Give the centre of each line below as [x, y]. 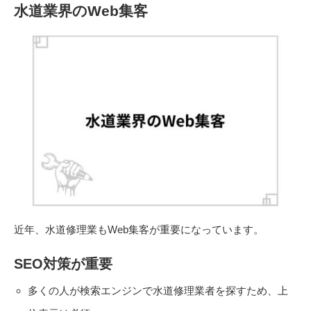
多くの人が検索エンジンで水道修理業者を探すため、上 [158, 290]
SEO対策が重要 [63, 263]
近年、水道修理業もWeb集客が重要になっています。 [139, 229]
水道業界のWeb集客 [81, 10]
